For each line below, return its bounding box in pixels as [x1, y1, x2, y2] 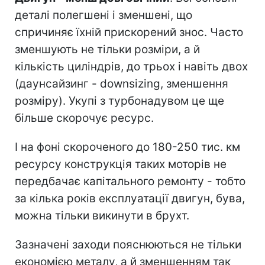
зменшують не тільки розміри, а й [15, 42, 200, 56]
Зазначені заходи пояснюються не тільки [15, 237, 241, 251]
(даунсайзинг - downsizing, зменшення [15, 76, 228, 91]
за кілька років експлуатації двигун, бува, [15, 191, 245, 205]
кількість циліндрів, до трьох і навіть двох [15, 59, 248, 73]
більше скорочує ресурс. [15, 111, 154, 125]
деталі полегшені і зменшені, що [15, 8, 192, 22]
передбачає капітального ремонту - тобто [15, 174, 245, 188]
